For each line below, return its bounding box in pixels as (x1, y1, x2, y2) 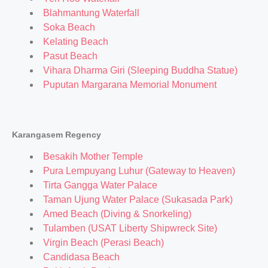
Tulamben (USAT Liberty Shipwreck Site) (43, 223, 217, 233)
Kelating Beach (43, 36, 108, 47)
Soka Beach (43, 22, 95, 32)
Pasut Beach (43, 51, 98, 61)
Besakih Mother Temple (43, 151, 143, 162)
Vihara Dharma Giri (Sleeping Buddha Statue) (43, 65, 237, 75)
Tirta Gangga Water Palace (43, 180, 157, 190)
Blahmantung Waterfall (43, 8, 139, 18)
